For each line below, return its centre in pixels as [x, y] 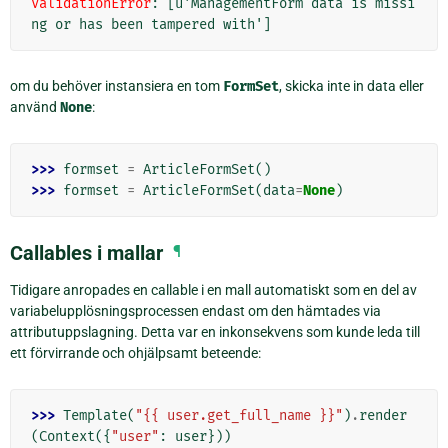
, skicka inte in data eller [351, 85]
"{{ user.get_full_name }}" [239, 415]
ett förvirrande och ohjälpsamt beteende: [135, 352]
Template [95, 415]
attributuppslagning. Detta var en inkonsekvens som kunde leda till [215, 331]
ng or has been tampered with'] [151, 24]
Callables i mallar [86, 252]
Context [67, 436]
